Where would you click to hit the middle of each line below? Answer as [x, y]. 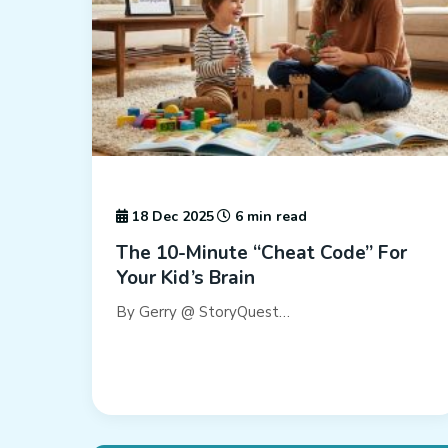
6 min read [269, 217]
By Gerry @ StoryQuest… [203, 312]
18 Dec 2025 [171, 217]
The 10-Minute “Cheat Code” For [261, 253]
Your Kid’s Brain [185, 278]
